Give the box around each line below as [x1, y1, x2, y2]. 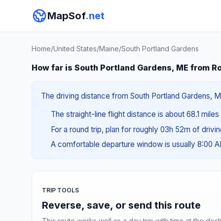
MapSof [47, 10, 85, 22]
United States [53, 44, 97, 53]
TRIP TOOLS [42, 186, 79, 194]
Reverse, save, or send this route [42, 199, 201, 211]
